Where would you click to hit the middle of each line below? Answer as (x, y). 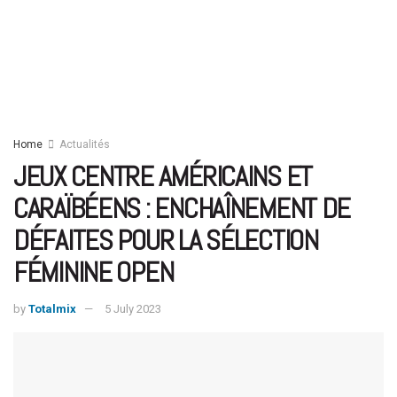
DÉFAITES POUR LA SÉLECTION (166, 240)
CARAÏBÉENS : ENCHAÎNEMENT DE (182, 208)
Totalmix (52, 308)
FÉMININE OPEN (93, 272)
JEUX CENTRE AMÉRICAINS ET (163, 176)
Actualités (85, 144)
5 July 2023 (133, 308)
